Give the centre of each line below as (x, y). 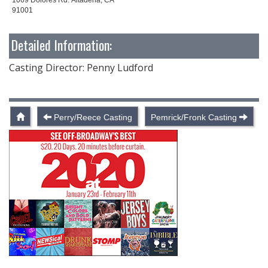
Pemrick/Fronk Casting (194, 117)
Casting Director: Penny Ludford (81, 67)
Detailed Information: (62, 45)
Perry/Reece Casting (93, 117)
